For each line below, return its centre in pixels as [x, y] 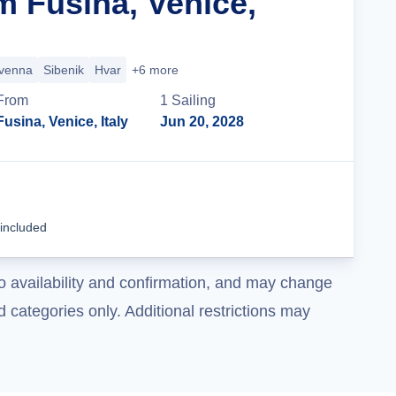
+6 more [155, 70]
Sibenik [64, 70]
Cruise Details [261, 209]
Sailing [194, 100]
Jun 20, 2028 [202, 122]
